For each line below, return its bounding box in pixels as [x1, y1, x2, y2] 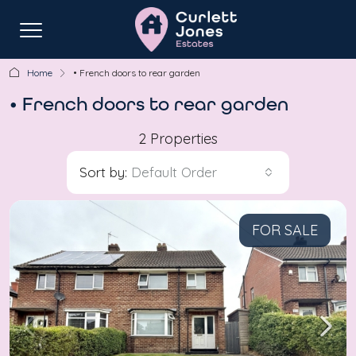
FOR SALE [252, 221, 318, 239]
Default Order [131, 164, 217, 180]
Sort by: [79, 164, 127, 180]
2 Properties [138, 130, 218, 148]
